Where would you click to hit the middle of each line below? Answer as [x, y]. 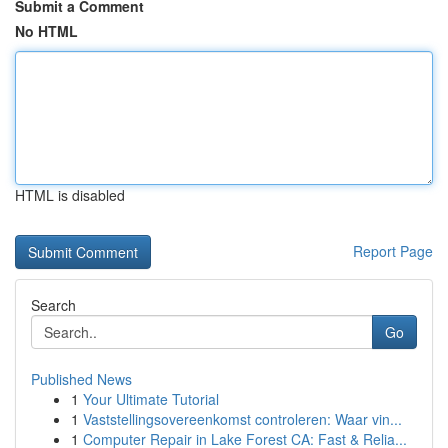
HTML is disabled [70, 195]
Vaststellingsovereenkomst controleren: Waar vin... [242, 419]
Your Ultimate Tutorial [151, 399]
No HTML [46, 31]
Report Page [393, 251]
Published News [81, 379]
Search [53, 305]
